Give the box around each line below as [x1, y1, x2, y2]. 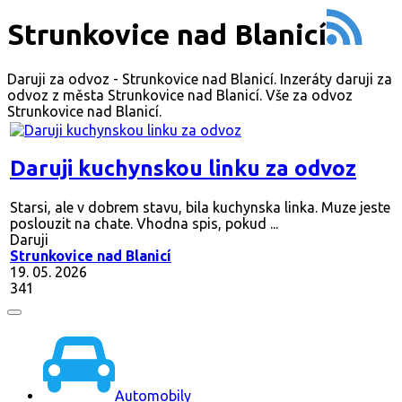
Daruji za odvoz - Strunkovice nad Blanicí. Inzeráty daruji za [7, 70, 392, 87]
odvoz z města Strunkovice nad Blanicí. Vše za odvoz [7, 86, 353, 103]
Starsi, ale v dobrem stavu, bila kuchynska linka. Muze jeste [10, 198, 390, 215]
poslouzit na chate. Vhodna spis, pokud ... [10, 214, 278, 232]
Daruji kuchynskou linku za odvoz [10, 155, 356, 180]
